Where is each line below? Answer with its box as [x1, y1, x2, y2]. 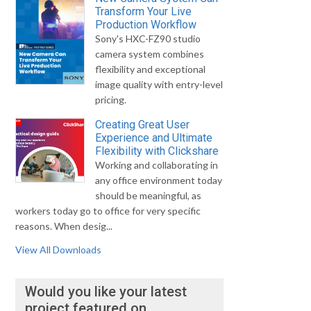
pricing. [95, 93, 127, 106]
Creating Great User [95, 117, 190, 131]
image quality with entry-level [95, 78, 224, 90]
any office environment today [95, 174, 223, 186]
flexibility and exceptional [95, 62, 206, 75]
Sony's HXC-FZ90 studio [95, 32, 201, 44]
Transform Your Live [95, 4, 192, 18]
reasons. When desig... [15, 219, 113, 232]
